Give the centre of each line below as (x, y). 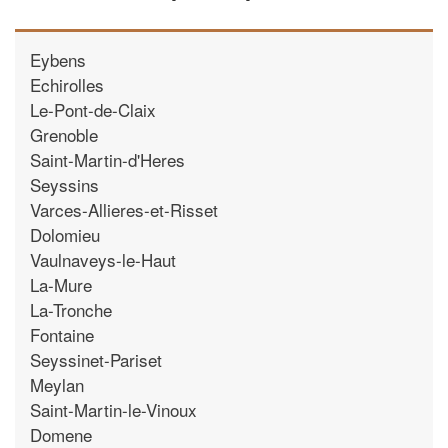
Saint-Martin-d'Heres (107, 159)
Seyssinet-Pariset (96, 359)
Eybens (58, 59)
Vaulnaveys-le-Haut (103, 259)
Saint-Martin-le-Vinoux (113, 409)
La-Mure (61, 284)
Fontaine (62, 334)
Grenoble (64, 134)
